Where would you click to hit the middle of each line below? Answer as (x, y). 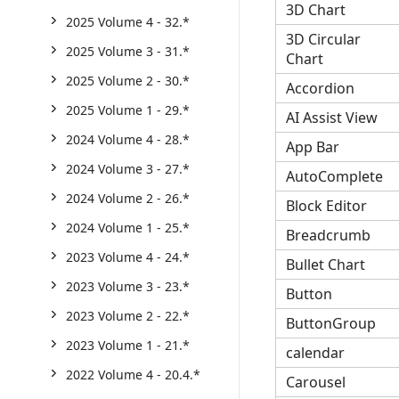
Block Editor (326, 205)
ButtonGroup (330, 323)
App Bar (312, 147)
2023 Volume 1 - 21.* (128, 345)
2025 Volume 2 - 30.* (128, 81)
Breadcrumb (328, 235)
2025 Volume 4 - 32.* (128, 22)
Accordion (320, 88)
